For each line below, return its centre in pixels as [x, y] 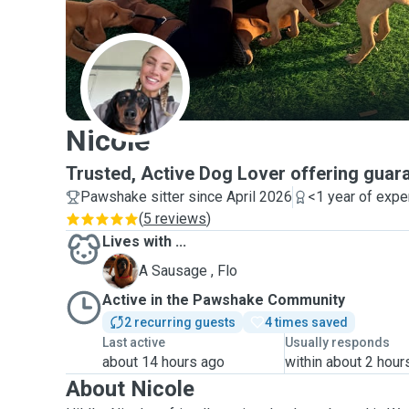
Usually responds [338, 342]
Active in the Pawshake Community [224, 300]
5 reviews [175, 219]
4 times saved [306, 322]
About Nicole [130, 389]
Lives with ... [144, 241]
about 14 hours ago [163, 362]
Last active [134, 342]
